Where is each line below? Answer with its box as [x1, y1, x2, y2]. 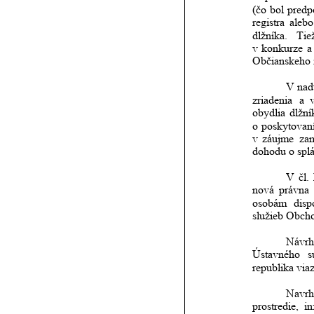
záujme [262, 132, 294, 144]
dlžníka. [252, 29, 287, 41]
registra [252, 16, 285, 29]
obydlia [252, 107, 285, 119]
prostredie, [252, 300, 299, 313]
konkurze [261, 42, 303, 55]
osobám [252, 196, 287, 209]
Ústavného [252, 248, 300, 261]
